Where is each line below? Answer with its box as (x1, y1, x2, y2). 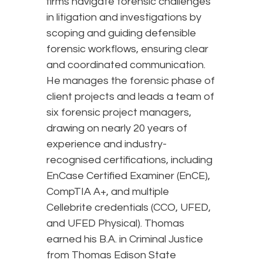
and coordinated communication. (46, 59, 205, 71)
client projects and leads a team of (46, 91, 214, 103)
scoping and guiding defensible (46, 28, 196, 39)
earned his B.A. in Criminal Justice (46, 234, 203, 245)
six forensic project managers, (46, 107, 191, 119)
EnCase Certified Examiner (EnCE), (46, 170, 210, 182)
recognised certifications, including (46, 154, 213, 166)
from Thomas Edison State (46, 249, 176, 261)
